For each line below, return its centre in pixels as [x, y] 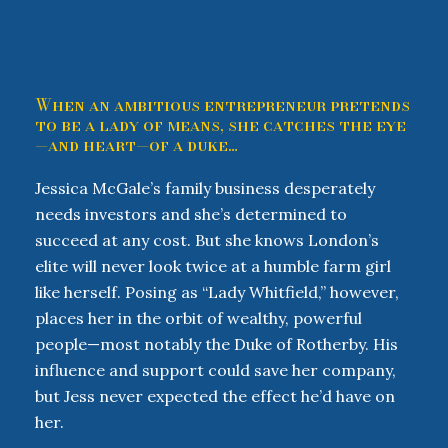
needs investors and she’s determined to [191, 214]
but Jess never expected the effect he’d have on [215, 396]
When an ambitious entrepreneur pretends [222, 105]
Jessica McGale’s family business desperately [205, 188]
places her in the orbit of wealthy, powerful [198, 318]
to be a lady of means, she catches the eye [220, 125]
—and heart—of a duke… [136, 145]
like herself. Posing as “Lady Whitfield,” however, [217, 292]
